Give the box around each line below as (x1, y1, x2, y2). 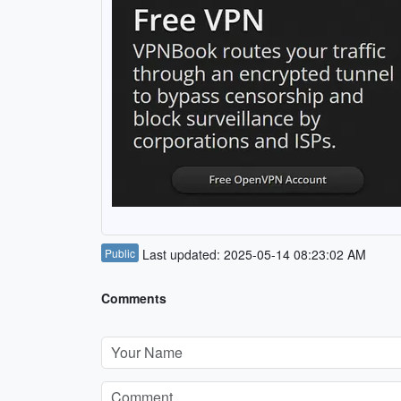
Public (104, 245, 135, 261)
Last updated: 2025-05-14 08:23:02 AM (138, 245, 366, 264)
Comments (100, 289, 166, 308)
